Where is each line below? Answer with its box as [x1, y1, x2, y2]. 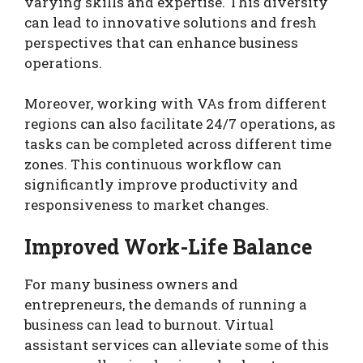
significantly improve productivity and [24, 175, 298, 194]
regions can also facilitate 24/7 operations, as [24, 114, 335, 134]
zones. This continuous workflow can [24, 155, 282, 174]
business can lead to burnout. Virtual [24, 314, 274, 334]
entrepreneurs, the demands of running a [24, 294, 307, 314]
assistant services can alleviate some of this [24, 335, 329, 354]
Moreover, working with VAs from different [24, 94, 327, 113]
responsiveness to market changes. [24, 195, 269, 215]
